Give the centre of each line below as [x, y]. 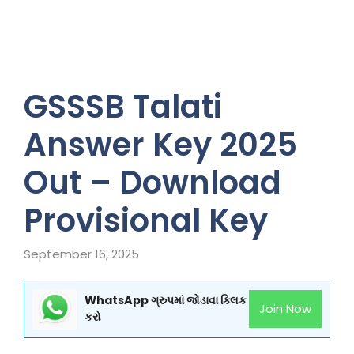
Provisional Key [146, 220]
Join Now [286, 309]
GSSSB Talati [123, 107]
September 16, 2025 [81, 254]
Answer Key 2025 [160, 145]
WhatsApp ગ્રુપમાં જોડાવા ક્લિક [166, 301]
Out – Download [153, 183]
